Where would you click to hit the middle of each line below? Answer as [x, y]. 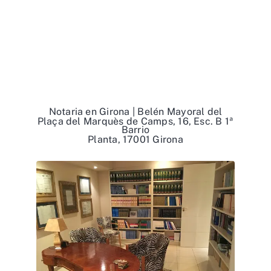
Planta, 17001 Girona [135, 139]
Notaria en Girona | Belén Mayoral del [135, 112]
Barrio [135, 130]
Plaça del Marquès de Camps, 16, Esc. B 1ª [135, 121]
